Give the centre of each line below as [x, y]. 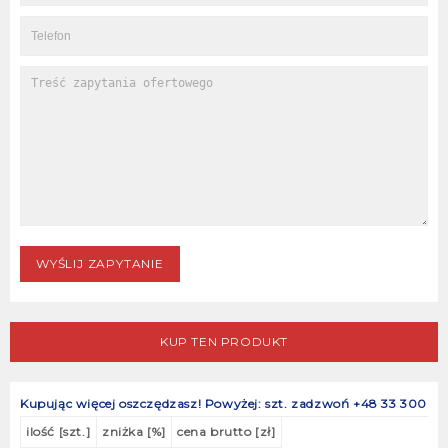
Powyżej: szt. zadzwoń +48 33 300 [316, 404]
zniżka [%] [134, 432]
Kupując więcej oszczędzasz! [111, 404]
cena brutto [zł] [226, 432]
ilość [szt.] [58, 432]
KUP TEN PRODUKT [224, 342]
